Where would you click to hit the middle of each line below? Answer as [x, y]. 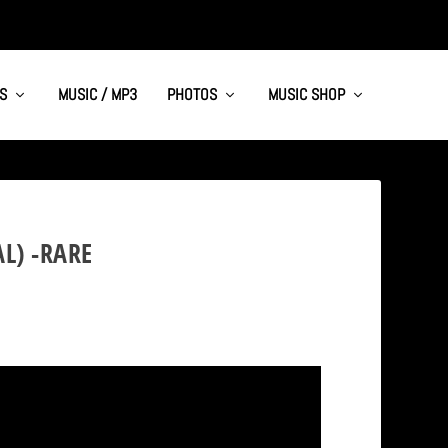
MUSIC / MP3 [97, 94]
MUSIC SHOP [306, 94]
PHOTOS [191, 94]
